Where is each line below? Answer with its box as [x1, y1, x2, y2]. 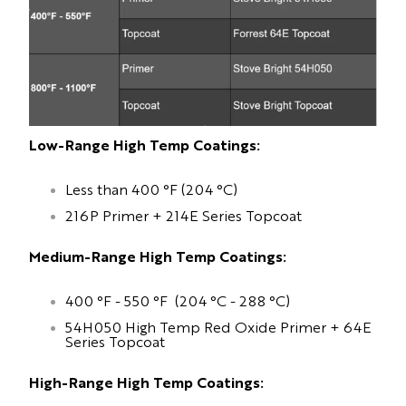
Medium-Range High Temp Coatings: [29, 246, 286, 266]
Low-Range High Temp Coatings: [29, 134, 260, 154]
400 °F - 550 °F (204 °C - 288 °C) [65, 290, 290, 310]
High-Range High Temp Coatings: [29, 372, 264, 391]
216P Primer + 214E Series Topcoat [65, 205, 305, 225]
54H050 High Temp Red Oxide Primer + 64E [65, 316, 372, 336]
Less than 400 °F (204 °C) [65, 179, 237, 198]
